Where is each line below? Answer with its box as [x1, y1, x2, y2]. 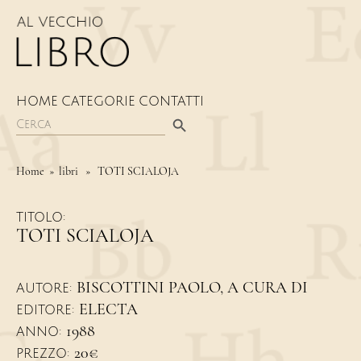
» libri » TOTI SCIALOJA [44, 164, 179, 179]
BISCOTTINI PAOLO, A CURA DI [77, 278, 308, 298]
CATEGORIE [61, 94, 135, 110]
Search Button [164, 103, 199, 120]
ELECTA [79, 300, 138, 320]
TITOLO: [16, 210, 65, 226]
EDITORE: [16, 303, 79, 318]
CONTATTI [139, 94, 204, 110]
